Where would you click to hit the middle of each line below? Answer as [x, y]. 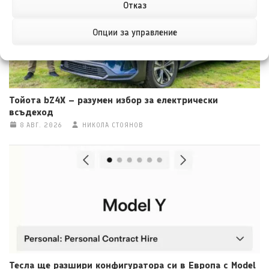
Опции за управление [134, 32]
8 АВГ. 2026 [41, 125]
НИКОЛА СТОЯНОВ [113, 125]
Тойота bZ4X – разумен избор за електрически [113, 100]
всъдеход [31, 112]
